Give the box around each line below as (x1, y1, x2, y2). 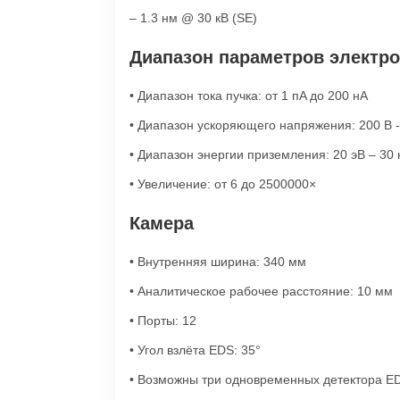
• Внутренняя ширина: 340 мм (129, 254, 306, 269)
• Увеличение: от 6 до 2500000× (129, 177, 316, 191)
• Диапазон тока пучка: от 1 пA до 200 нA (129, 88, 368, 103)
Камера (129, 213, 194, 233)
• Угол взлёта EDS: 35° (129, 343, 261, 357)
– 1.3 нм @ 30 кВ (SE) (129, 11, 257, 25)
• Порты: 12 (129, 313, 196, 328)
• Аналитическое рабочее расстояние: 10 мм (129, 284, 393, 298)
